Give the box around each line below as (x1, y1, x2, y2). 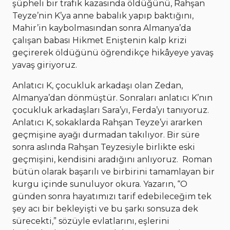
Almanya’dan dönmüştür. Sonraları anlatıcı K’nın (12, 93, 213, 103)
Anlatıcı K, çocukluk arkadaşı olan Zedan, (12, 81, 183, 91)
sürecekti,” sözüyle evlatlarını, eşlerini (12, 216, 169, 226)
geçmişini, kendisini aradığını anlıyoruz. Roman (12, 155, 212, 165)
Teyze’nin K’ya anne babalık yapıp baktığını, (12, 11, 194, 21)
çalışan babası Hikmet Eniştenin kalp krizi (12, 35, 187, 46)
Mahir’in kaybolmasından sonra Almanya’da (12, 23, 191, 33)
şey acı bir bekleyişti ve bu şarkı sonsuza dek (12, 204, 198, 214)
